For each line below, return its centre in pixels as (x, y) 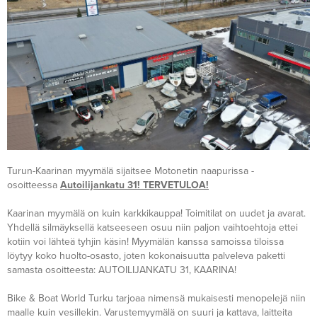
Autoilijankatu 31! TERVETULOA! (134, 185)
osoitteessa (34, 185)
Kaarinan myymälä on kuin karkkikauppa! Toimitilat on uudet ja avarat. (156, 214)
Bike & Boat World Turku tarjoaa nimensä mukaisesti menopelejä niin (156, 299)
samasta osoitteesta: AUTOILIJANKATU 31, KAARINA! (122, 270)
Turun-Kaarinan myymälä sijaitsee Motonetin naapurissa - (131, 171)
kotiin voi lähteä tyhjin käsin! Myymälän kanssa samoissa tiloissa (145, 242)
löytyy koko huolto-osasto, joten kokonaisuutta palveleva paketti (146, 256)
